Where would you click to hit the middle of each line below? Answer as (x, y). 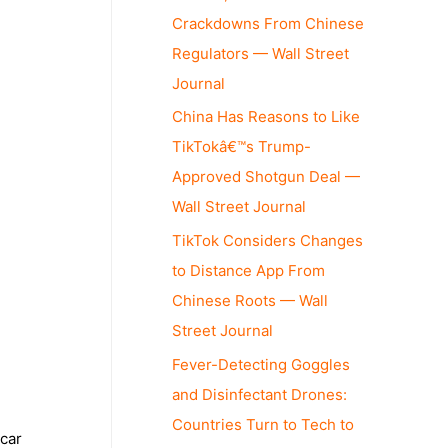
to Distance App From (248, 270)
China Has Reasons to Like (266, 117)
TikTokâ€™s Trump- (241, 147)
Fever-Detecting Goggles (261, 364)
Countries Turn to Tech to (263, 424)
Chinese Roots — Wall (250, 300)
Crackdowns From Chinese (268, 23)
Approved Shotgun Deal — (266, 177)
